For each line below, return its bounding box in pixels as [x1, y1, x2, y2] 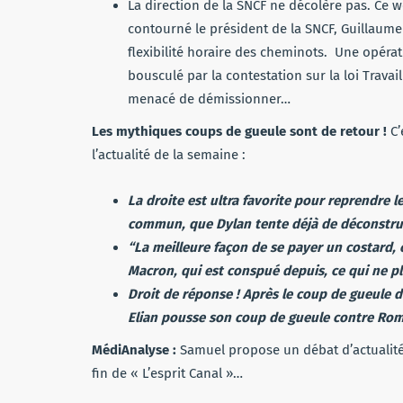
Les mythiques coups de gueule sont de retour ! [92, 123, 390, 139]
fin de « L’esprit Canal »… [92, 365, 243, 381]
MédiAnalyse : [92, 342, 176, 358]
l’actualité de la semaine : [92, 147, 246, 163]
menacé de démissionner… [128, 91, 291, 107]
